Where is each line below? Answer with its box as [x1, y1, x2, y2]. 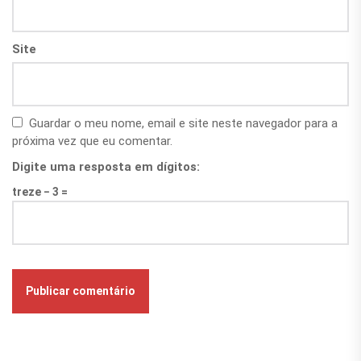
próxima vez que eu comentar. [12, 134, 172, 149]
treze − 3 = [12, 185, 68, 199]
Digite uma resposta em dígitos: [12, 160, 200, 175]
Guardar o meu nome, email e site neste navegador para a [29, 116, 338, 131]
